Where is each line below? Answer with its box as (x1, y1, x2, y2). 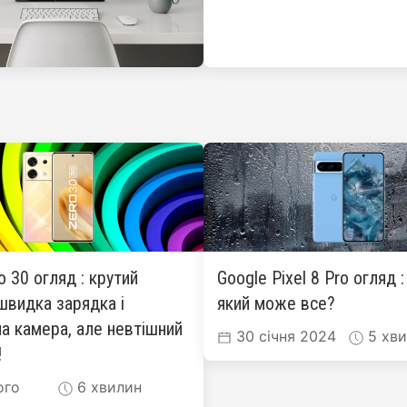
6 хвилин (73, 378, 142, 396)
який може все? (217, 293, 335, 314)
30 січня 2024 (232, 327, 336, 345)
